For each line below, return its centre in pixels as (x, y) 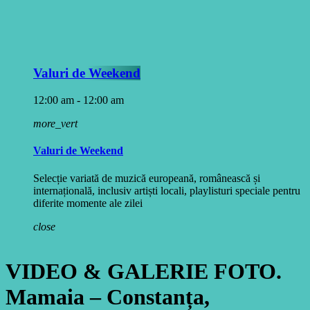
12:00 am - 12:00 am (79, 100)
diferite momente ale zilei (88, 203)
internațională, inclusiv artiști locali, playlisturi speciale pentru (167, 190)
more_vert (55, 124)
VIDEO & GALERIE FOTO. (144, 272)
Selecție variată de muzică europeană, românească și (147, 178)
